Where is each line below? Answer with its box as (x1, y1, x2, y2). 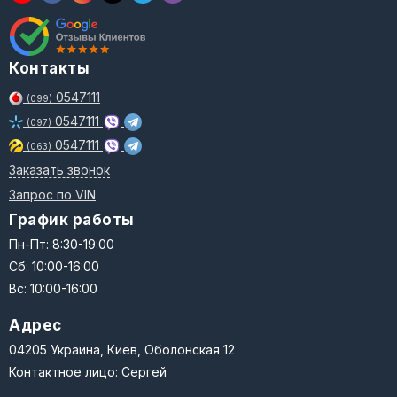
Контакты (9, 59, 90, 77)
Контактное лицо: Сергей (9, 364, 167, 379)
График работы (9, 211, 135, 229)
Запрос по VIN (9, 187, 96, 202)
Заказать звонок (9, 162, 110, 177)
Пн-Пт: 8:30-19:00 (9, 237, 114, 252)
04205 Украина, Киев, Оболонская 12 (9, 342, 235, 357)
